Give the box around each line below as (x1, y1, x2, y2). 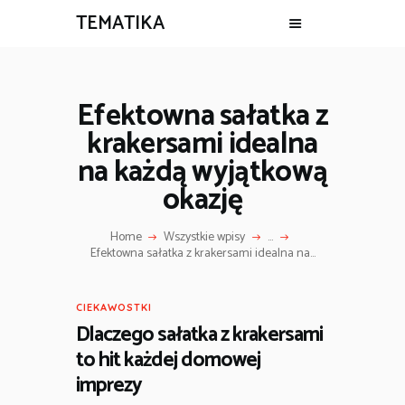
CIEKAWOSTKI (76, 300, 152, 314)
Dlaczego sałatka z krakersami (76, 317, 323, 352)
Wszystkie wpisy (164, 227, 246, 249)
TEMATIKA (76, 8, 165, 40)
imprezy (76, 368, 142, 402)
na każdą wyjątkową (77, 147, 328, 197)
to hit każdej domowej (76, 343, 260, 377)
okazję (163, 175, 242, 225)
